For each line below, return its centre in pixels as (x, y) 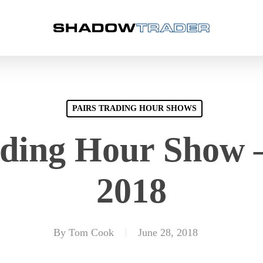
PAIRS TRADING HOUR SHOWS (134, 108)
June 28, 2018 (168, 232)
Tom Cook (91, 232)
